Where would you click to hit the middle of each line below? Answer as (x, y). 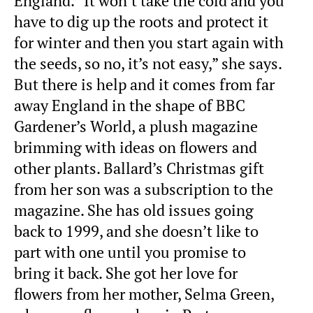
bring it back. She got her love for (126, 273)
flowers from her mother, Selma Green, (144, 294)
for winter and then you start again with (149, 42)
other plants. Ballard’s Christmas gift (139, 168)
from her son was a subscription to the (144, 189)
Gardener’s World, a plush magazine (136, 126)
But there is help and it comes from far (144, 84)
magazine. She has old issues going (134, 210)
